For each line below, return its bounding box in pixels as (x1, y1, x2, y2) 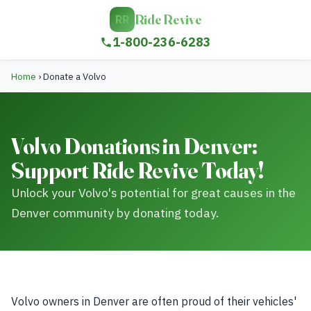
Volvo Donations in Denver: (11, 133, 258, 160)
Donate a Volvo (41, 70, 106, 83)
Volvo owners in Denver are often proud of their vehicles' (11, 294, 296, 308)
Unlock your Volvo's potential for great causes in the (11, 185, 296, 201)
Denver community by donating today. (11, 205, 219, 221)
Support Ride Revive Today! (11, 157, 264, 184)
